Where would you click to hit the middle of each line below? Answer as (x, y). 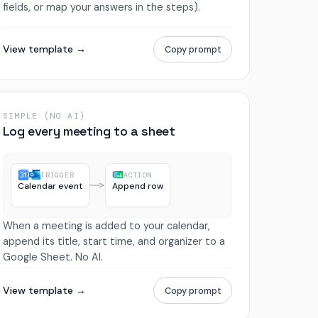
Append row (138, 186)
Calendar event (50, 186)
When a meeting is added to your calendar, (106, 225)
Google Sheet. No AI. (53, 257)
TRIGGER (57, 175)
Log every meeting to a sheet (89, 131)
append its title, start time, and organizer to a (114, 241)
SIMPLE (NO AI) (44, 116)
